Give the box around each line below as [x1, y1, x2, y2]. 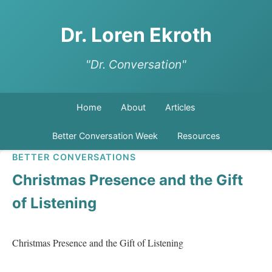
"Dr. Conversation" [86, 57, 186, 72]
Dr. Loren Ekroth [60, 23, 212, 47]
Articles [165, 102, 195, 112]
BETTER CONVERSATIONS [12, 152, 136, 162]
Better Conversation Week [52, 131, 158, 141]
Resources [177, 131, 220, 141]
